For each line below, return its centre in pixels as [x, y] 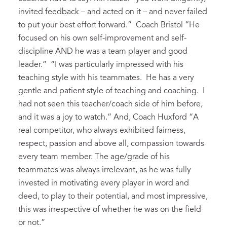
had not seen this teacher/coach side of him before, [110, 104]
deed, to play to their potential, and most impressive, [113, 196]
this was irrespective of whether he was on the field [110, 210]
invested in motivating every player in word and [104, 183]
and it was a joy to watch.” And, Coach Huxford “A [108, 117]
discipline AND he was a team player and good [103, 51]
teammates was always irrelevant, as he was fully [105, 170]
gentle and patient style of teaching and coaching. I [111, 91]
